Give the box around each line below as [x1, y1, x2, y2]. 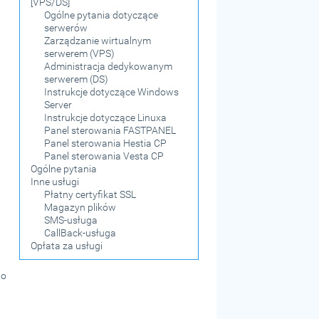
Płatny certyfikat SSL [44, 188, 137, 200]
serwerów [44, 21, 88, 33]
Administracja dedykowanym [44, 60, 173, 72]
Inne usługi [31, 175, 80, 187]
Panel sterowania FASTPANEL [44, 124, 177, 136]
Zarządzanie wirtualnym [44, 34, 152, 46]
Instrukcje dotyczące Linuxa [44, 111, 167, 123]
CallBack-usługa [44, 226, 117, 239]
